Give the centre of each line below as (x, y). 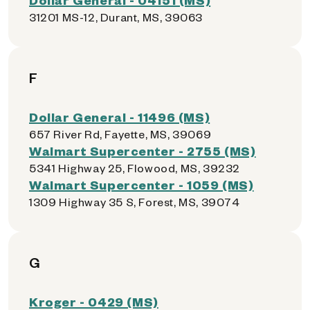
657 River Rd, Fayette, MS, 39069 (120, 134)
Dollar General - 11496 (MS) (120, 117)
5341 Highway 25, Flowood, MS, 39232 (135, 168)
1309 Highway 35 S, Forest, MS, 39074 (135, 202)
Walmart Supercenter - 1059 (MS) (142, 184)
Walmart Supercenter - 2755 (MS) (143, 151)
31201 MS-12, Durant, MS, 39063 (116, 17)
